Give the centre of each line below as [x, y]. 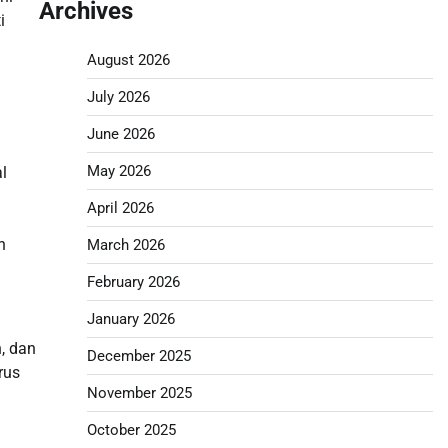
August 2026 [128, 59]
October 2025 [131, 429]
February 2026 [133, 281]
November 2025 [139, 392]
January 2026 [130, 318]
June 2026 [120, 133]
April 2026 [120, 207]
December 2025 [138, 355]
